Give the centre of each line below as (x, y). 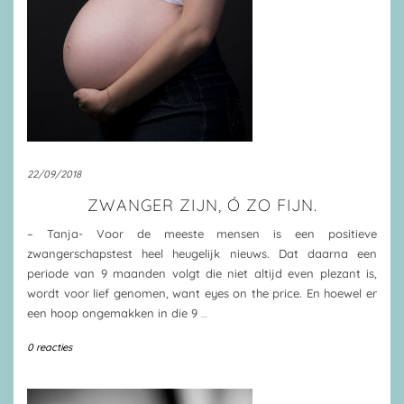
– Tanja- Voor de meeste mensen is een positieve (202, 234)
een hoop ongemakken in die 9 (114, 313)
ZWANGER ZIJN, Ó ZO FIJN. (202, 205)
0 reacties (50, 347)
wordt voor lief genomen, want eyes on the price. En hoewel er (202, 293)
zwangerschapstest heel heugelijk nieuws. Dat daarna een (202, 253)
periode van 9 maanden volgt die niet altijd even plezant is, (202, 273)
